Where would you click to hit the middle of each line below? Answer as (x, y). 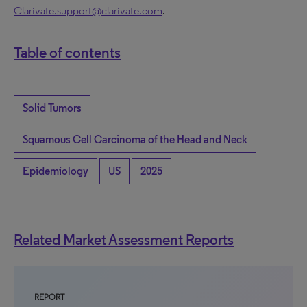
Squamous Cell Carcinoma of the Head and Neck (135, 139)
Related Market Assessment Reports (124, 239)
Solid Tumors (52, 108)
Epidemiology (56, 171)
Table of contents (67, 52)
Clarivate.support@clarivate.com (88, 11)
